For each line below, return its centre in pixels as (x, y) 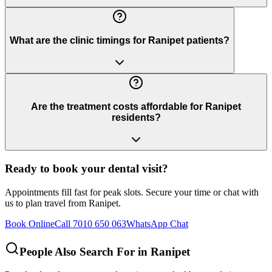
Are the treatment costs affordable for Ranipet (136, 106)
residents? (136, 117)
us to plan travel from (47, 203)
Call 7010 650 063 (90, 223)
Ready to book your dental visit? (87, 169)
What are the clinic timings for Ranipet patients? (120, 40)
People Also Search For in (85, 251)
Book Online (30, 223)
